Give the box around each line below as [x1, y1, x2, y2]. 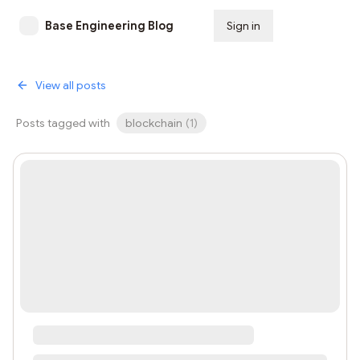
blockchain [125, 116, 182, 130]
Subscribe [286, 18, 341, 33]
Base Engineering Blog [45, 18, 174, 33]
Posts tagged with [16, 116, 110, 130]
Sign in [227, 18, 260, 33]
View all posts [35, 78, 106, 92]
